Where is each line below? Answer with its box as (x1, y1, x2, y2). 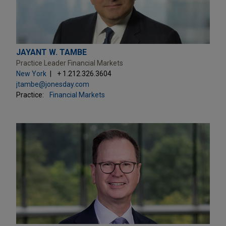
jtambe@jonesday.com (16, 80, 89, 88)
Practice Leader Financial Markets (16, 59, 123, 67)
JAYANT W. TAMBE (16, 47, 87, 57)
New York (16, 69, 46, 78)
